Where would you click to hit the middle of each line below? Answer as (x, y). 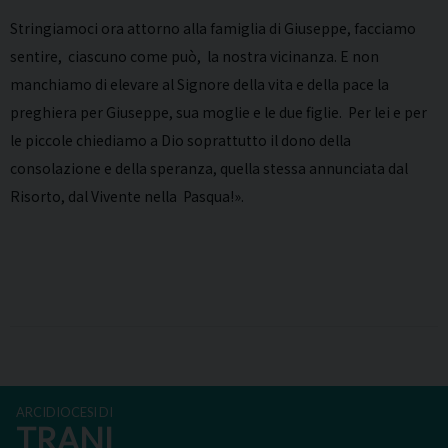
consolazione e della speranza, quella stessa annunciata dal (209, 167)
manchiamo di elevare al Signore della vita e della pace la (199, 83)
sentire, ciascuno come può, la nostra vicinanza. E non (194, 55)
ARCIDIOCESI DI (64, 411)
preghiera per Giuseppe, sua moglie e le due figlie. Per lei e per (218, 111)
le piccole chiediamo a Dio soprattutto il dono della (180, 139)
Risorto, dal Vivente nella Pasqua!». (127, 195)
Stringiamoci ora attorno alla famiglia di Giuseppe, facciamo (213, 27)
